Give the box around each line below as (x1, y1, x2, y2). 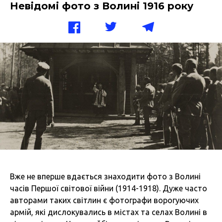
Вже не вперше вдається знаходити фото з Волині (10, 171, 201, 181)
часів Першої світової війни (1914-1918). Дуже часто (10, 183, 207, 193)
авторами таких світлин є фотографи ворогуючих (10, 195, 199, 205)
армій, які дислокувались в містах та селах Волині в (10, 207, 207, 217)
